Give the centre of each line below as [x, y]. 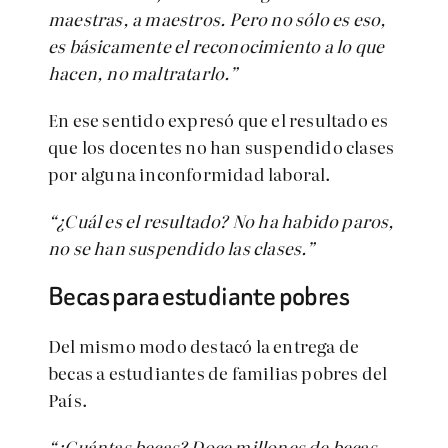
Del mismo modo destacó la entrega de [204, 345]
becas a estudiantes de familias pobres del [218, 372]
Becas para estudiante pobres [198, 296]
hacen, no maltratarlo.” [143, 72]
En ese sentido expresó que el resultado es [218, 119]
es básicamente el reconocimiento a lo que [216, 45]
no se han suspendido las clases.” [182, 247]
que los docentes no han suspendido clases [221, 146]
